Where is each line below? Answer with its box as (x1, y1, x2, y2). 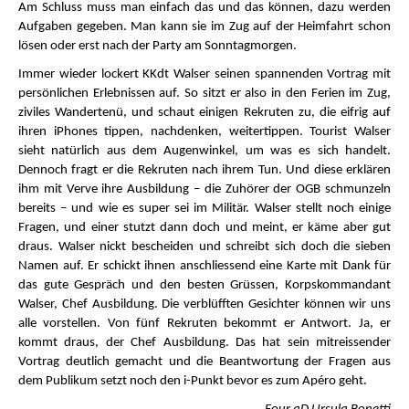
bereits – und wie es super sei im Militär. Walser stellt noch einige (18, 202, 391, 215)
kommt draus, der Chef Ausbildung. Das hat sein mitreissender (18, 336, 391, 350)
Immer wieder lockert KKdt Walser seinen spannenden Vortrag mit (18, 68, 391, 81)
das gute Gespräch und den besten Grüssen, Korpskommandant (18, 278, 391, 292)
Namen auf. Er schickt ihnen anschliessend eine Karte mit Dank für (18, 259, 391, 273)
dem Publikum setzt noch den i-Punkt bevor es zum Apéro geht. (18, 374, 367, 388)
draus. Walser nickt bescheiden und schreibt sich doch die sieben (18, 240, 391, 254)
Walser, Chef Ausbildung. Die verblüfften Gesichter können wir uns (18, 298, 391, 311)
